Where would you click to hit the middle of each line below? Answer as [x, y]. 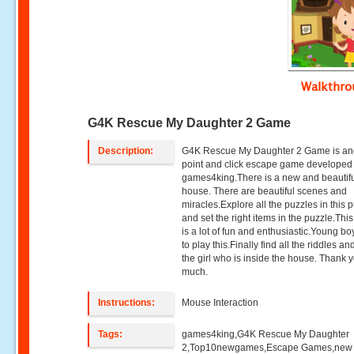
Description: [126, 151]
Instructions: [127, 303]
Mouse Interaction [220, 303]
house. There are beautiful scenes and [265, 191]
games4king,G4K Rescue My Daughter [266, 334]
